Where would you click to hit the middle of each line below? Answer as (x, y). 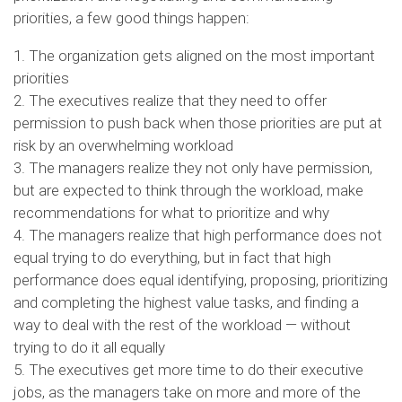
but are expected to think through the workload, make (188, 190)
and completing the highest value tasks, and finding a (186, 302)
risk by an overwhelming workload (123, 145)
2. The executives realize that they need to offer (170, 100)
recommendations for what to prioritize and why (171, 212)
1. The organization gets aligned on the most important (194, 55)
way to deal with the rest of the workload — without (182, 324)
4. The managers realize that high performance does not (198, 235)
